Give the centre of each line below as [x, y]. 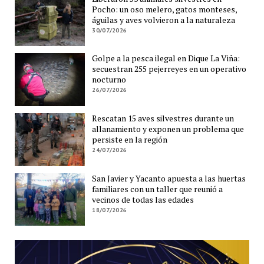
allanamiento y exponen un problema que [168, 129]
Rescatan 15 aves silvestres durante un [163, 118]
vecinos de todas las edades [143, 199]
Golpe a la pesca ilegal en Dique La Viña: [166, 58]
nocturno [109, 80]
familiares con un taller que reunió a [158, 189]
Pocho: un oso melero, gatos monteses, [165, 9]
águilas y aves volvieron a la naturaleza [164, 19]
